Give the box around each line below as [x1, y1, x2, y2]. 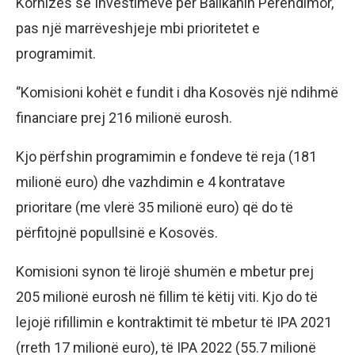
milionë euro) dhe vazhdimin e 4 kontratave [16, 174, 285, 191]
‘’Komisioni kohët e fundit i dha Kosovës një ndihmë [16, 84, 338, 101]
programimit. [16, 45, 96, 63]
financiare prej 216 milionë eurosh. [16, 109, 232, 127]
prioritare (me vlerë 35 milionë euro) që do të [16, 199, 293, 216]
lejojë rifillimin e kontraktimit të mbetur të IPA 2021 [16, 314, 332, 331]
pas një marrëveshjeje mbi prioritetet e [16, 20, 260, 37]
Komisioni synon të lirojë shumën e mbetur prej [16, 263, 314, 281]
